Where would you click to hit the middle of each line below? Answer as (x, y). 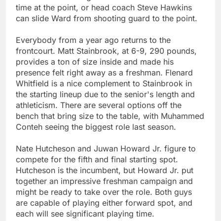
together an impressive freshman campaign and (104, 181)
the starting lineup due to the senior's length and (105, 94)
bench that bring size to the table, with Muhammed (110, 116)
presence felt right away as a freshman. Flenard (104, 72)
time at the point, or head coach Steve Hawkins (104, 7)
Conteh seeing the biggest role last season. (96, 127)
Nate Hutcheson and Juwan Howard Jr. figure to (106, 148)
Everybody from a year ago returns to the (93, 40)
